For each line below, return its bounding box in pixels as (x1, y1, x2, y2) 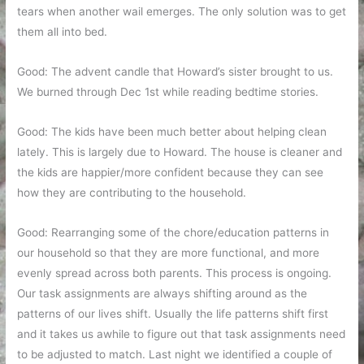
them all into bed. (17, 25, 108, 39)
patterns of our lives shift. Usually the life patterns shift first (17, 306, 329, 320)
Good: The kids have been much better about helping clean (17, 125, 327, 139)
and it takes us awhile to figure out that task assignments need (17, 327, 346, 340)
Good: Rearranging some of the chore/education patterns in (17, 225, 330, 239)
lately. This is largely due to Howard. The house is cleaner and (17, 145, 343, 159)
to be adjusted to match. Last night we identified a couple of (17, 347, 333, 361)
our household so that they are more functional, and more (17, 245, 320, 259)
